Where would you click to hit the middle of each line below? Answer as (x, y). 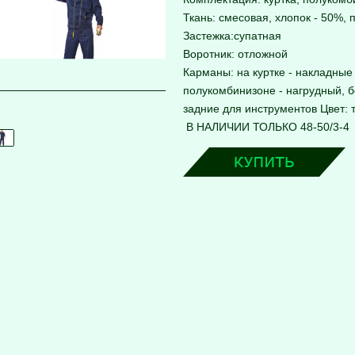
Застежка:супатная (232, 36)
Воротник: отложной (235, 54)
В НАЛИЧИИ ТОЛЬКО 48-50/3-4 (266, 127)
